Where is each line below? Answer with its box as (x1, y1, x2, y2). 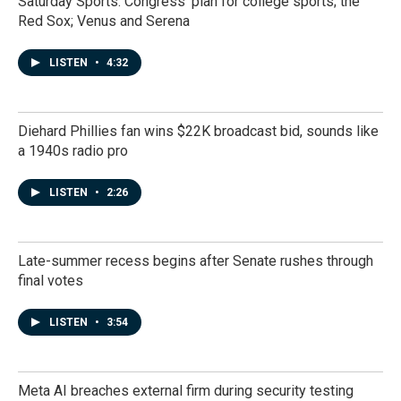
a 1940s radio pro (18, 142, 128, 159)
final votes (18, 272, 83, 289)
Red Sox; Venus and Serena (18, 13, 190, 30)
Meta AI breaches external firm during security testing (18, 382, 354, 399)
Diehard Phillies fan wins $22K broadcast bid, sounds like (18, 123, 379, 140)
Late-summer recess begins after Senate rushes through (18, 252, 373, 269)
